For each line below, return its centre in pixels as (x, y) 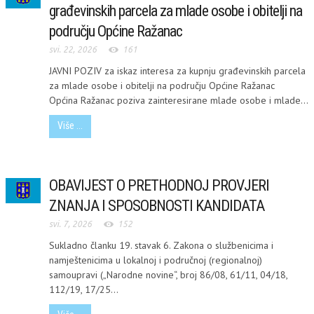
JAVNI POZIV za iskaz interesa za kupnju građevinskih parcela (177, 70)
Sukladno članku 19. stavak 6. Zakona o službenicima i (161, 245)
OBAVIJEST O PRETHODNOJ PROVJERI (159, 185)
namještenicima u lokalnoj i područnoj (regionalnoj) (156, 260)
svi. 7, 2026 (70, 224)
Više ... (70, 125)
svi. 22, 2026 (73, 49)
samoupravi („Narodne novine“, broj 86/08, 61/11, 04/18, (168, 274)
